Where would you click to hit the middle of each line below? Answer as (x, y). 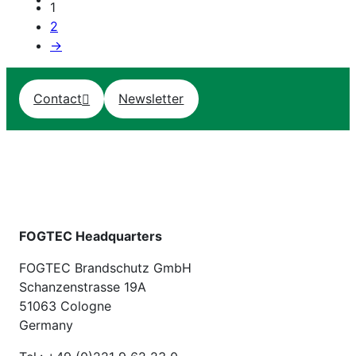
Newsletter (151, 99)
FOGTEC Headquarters (91, 236)
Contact (58, 99)
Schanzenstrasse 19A (83, 287)
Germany (46, 325)
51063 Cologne (65, 306)
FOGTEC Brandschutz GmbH (105, 268)
